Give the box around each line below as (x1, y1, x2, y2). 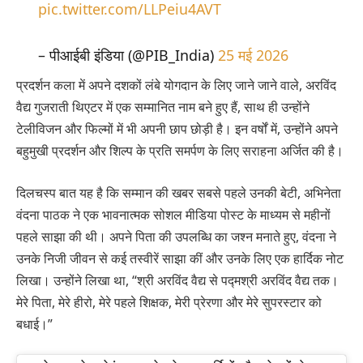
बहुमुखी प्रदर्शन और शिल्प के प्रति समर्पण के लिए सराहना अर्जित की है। (16, 142, 344, 160)
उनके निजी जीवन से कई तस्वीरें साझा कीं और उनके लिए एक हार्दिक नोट (16, 249, 344, 267)
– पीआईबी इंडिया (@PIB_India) (37, 45, 218, 66)
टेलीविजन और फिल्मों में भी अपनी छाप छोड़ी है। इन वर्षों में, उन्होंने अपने (16, 120, 338, 139)
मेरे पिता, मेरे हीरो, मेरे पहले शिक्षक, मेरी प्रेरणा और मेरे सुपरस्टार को (16, 293, 322, 311)
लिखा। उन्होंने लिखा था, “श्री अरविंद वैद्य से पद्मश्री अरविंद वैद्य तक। (16, 271, 339, 289)
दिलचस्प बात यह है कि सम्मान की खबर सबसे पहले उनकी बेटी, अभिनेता (16, 183, 341, 202)
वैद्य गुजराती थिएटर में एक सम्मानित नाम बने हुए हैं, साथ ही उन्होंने (16, 98, 310, 117)
